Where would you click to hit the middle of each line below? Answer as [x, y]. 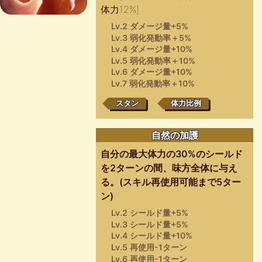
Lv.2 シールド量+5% [149, 213]
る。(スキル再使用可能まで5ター [171, 182]
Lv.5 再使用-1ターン [149, 247]
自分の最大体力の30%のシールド [172, 154]
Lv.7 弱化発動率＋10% [153, 83]
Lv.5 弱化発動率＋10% [153, 60]
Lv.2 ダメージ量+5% [149, 26]
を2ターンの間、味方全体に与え [169, 168]
